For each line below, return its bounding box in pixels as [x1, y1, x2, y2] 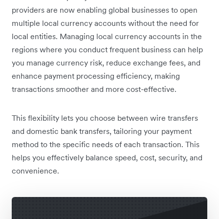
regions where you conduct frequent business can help [12, 44, 203, 55]
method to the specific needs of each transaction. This [12, 139, 199, 150]
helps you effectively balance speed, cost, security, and [12, 153, 202, 163]
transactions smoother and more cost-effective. [12, 84, 176, 94]
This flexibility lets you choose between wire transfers [12, 113, 198, 123]
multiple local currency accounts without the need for [12, 18, 199, 28]
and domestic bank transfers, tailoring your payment [12, 126, 192, 136]
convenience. [12, 166, 59, 176]
